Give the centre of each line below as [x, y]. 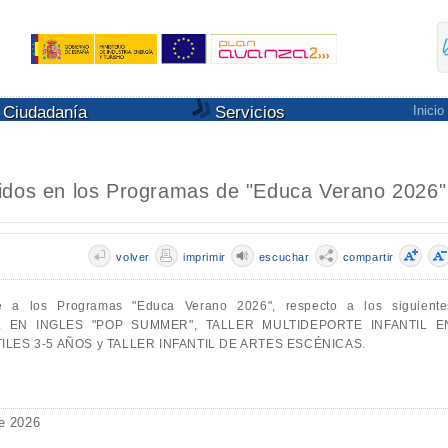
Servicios [247, 112]
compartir [368, 257]
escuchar [284, 257]
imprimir [204, 257]
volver [133, 257]
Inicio [428, 110]
